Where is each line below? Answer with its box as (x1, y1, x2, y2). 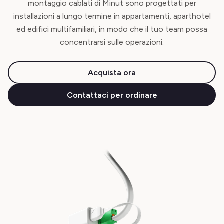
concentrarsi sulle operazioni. (60, 37, 164, 47)
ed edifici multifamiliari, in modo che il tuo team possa (16, 24, 207, 34)
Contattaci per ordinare (66, 90, 157, 100)
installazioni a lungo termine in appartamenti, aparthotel (13, 11, 211, 21)
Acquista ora (88, 67, 136, 77)
